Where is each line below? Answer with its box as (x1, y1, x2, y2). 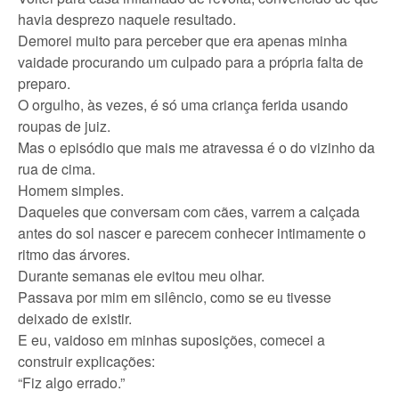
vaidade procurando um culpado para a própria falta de (18, 52, 363, 72)
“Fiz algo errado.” (18, 372, 125, 393)
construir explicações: (18, 351, 155, 371)
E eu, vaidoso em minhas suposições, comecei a (18, 330, 325, 350)
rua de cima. (18, 159, 95, 179)
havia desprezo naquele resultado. (18, 9, 236, 29)
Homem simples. (18, 180, 124, 200)
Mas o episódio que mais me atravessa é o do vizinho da (18, 137, 375, 158)
